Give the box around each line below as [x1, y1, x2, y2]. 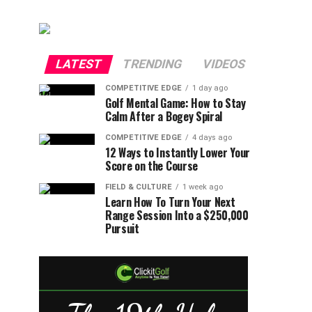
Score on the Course [105, 157, 198, 174]
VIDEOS [201, 56, 247, 71]
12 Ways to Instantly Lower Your [105, 143, 251, 161]
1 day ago [192, 83, 228, 93]
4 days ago [192, 132, 232, 142]
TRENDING [120, 56, 184, 71]
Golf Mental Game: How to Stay [105, 94, 246, 111]
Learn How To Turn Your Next [105, 193, 235, 210]
